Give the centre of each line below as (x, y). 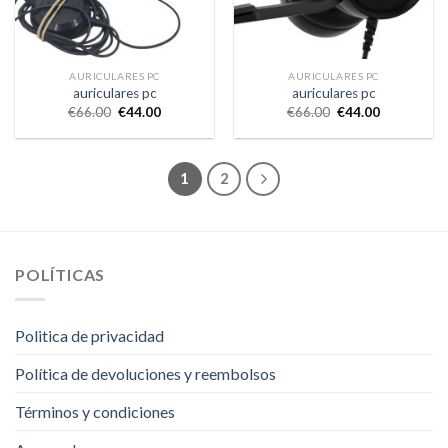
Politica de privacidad (89, 335)
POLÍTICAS (60, 275)
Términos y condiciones (95, 411)
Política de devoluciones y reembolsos (145, 373)
